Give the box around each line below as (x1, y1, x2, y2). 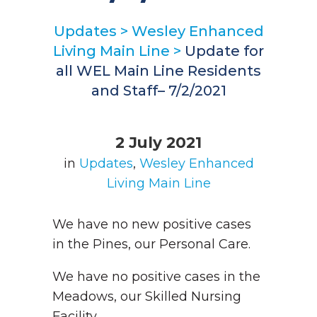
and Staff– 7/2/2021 (91, 82, 226, 99)
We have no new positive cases (52, 217, 251, 232)
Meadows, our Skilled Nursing (52, 289, 241, 304)
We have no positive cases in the (52, 269, 260, 284)
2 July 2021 (115, 133, 202, 151)
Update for (185, 42, 264, 59)
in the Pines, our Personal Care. (52, 236, 254, 252)
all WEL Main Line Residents (56, 62, 261, 79)
